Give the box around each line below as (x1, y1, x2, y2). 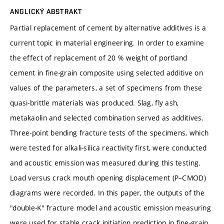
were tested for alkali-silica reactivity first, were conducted (10, 142, 207, 152)
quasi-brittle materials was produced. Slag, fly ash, (10, 97, 179, 107)
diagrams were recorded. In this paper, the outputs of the (10, 187, 204, 197)
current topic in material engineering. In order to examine (10, 37, 204, 47)
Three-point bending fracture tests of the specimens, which (10, 127, 209, 137)
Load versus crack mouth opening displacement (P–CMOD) (10, 172, 206, 182)
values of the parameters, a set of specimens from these (10, 82, 202, 92)
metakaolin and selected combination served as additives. (10, 112, 204, 122)
